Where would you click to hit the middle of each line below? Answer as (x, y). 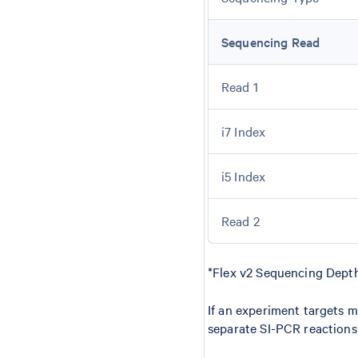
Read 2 (241, 221)
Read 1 (240, 86)
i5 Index (244, 176)
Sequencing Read (271, 42)
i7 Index (244, 131)
